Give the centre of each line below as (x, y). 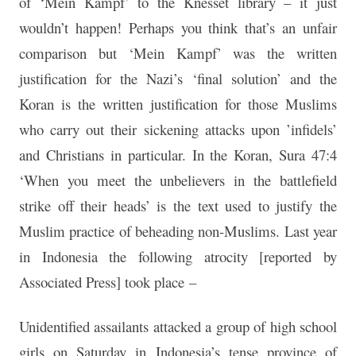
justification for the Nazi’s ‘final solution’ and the (178, 79)
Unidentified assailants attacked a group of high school (178, 327)
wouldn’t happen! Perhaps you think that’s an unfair (178, 28)
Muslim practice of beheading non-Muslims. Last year (178, 231)
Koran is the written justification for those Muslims (178, 104)
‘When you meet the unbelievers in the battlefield (178, 180)
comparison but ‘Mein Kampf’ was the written (178, 53)
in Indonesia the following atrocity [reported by (178, 257)
